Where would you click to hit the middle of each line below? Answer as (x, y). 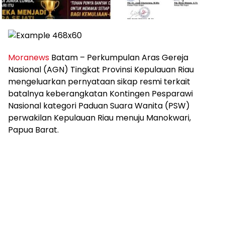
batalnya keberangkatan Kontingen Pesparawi (100, 93)
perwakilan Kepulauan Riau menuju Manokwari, (99, 118)
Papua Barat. (33, 130)
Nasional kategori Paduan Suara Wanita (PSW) (99, 105)
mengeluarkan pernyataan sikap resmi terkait (99, 81)
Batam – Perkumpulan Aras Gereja (119, 57)
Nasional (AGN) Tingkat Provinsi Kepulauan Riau (101, 69)
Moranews (29, 57)
